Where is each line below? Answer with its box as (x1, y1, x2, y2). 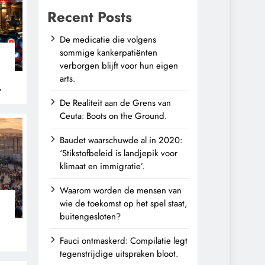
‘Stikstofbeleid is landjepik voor (60, 147, 177, 160)
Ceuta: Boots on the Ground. (60, 109, 167, 122)
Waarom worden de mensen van (60, 184, 182, 197)
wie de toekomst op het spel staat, (60, 197, 188, 210)
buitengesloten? (60, 210, 121, 223)
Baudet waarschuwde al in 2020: (60, 134, 182, 147)
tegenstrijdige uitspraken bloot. (60, 247, 178, 260)
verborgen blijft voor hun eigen (60, 59, 178, 72)
